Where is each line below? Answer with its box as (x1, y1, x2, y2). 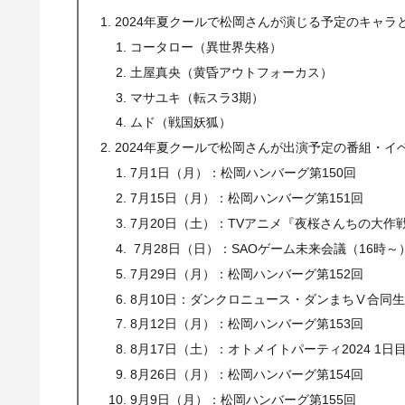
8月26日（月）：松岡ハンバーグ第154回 (130, 367, 364, 382)
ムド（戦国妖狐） (130, 115, 232, 130)
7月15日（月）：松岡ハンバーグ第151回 (130, 191, 364, 206)
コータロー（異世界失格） (130, 39, 283, 54)
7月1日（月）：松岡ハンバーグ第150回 (130, 165, 357, 181)
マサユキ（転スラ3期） (130, 89, 265, 105)
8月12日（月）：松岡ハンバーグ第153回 (130, 316, 364, 332)
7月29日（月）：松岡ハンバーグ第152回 (130, 266, 364, 281)
